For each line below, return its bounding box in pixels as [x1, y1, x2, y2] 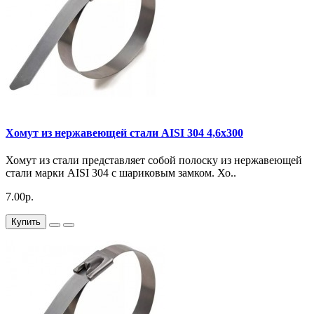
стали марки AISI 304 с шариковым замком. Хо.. [6, 167, 236, 179]
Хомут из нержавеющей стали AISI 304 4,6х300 [6, 126, 243, 139]
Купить [11, 217, 41, 228]
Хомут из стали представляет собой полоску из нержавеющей [6, 154, 302, 167]
